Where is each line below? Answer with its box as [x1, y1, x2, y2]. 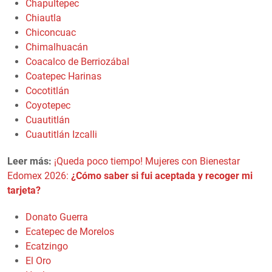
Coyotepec [25, 99, 70, 111]
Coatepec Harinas [25, 70, 101, 82]
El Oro [25, 254, 51, 267]
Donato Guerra [25, 211, 88, 223]
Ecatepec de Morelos [25, 225, 114, 237]
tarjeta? [7, 184, 41, 196]
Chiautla [25, 12, 61, 24]
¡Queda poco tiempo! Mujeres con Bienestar [54, 155, 240, 167]
